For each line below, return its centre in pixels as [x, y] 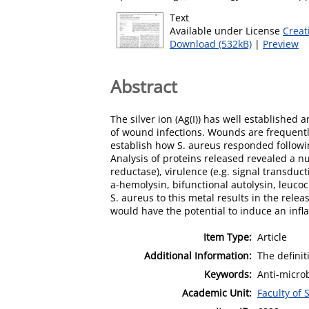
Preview [281, 44]
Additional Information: [198, 255]
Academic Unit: [217, 292]
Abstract [144, 86]
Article [272, 237]
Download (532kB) [211, 44]
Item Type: [228, 237]
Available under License [226, 31]
